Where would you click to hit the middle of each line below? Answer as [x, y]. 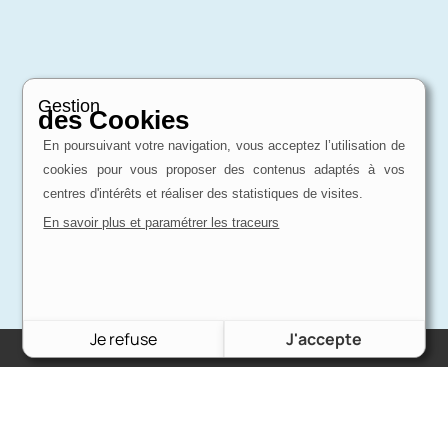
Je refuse [124, 339]
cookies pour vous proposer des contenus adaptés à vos [224, 170]
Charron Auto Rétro [224, 380]
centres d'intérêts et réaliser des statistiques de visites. [205, 194]
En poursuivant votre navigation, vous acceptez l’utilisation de [224, 146]
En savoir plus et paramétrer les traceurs [161, 223]
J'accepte [324, 339]
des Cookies [114, 120]
